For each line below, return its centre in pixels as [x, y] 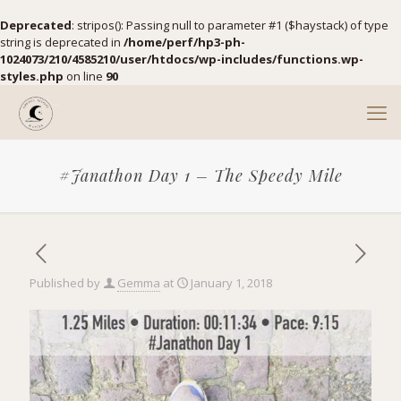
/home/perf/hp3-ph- [184, 42]
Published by [65, 283]
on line [85, 76]
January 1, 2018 [231, 283]
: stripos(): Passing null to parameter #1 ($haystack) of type [230, 25]
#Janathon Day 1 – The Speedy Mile [200, 175]
